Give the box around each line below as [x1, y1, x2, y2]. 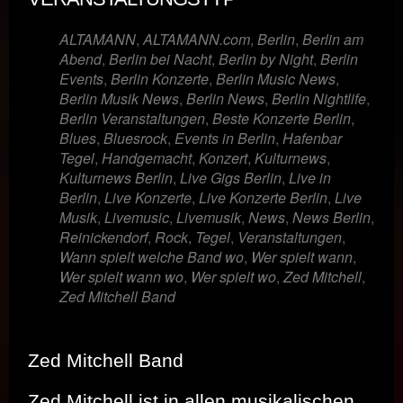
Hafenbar [282, 128, 342, 149]
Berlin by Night [219, 49, 313, 70]
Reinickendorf [59, 227, 148, 248]
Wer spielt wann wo [59, 266, 184, 288]
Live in [289, 167, 331, 189]
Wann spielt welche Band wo [59, 246, 244, 268]
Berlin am [302, 29, 363, 50]
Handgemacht [102, 148, 192, 169]
